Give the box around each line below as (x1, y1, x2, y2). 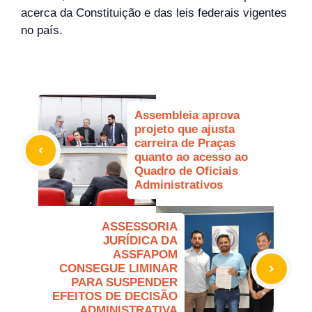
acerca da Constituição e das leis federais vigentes (21, 6, 287, 20)
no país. (21, 24, 63, 38)
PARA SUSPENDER (71, 276, 178, 290)
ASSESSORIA (102, 220, 178, 234)
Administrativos (134, 178, 223, 192)
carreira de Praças (134, 136, 235, 150)
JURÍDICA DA (103, 234, 178, 248)
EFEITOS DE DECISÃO (52, 290, 178, 304)
